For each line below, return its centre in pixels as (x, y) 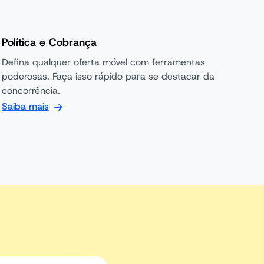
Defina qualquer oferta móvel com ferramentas (103, 62)
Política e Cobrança (49, 42)
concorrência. (31, 90)
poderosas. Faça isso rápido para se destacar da (108, 76)
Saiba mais (25, 106)
